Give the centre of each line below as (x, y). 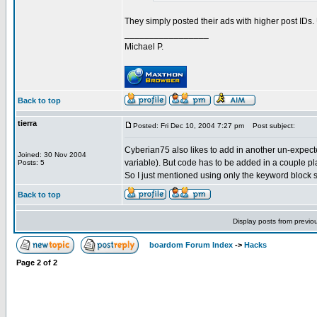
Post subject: (271, 126)
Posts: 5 (31, 162)
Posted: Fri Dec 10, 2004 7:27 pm (189, 126)
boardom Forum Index (191, 245)
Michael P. (144, 47)
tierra (27, 123)
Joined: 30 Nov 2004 (52, 155)
